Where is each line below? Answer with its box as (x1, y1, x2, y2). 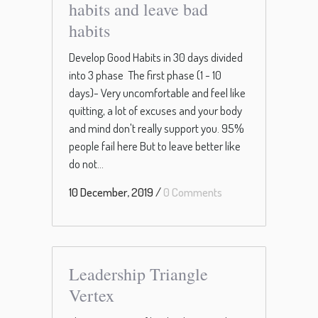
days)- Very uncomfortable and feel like (69, 85, 246, 101)
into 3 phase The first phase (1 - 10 (69, 67, 221, 83)
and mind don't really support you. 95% (69, 121, 244, 136)
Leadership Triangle (69, 263, 208, 286)
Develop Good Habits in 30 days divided (69, 50, 243, 65)
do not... (69, 156, 104, 172)
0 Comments (163, 185, 222, 200)
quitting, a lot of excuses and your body (69, 103, 242, 119)
